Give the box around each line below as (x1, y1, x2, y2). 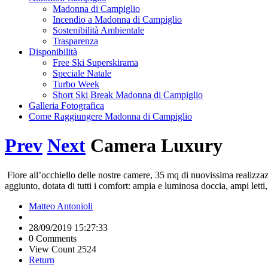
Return (29, 254, 54, 265)
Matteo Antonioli (29, 200, 93, 211)
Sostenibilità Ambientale (53, 25, 144, 35)
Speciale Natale (53, 68, 111, 78)
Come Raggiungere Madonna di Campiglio (29, 111, 192, 121)
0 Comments (29, 233, 77, 243)
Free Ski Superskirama (53, 57, 138, 68)
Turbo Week (53, 79, 99, 89)
